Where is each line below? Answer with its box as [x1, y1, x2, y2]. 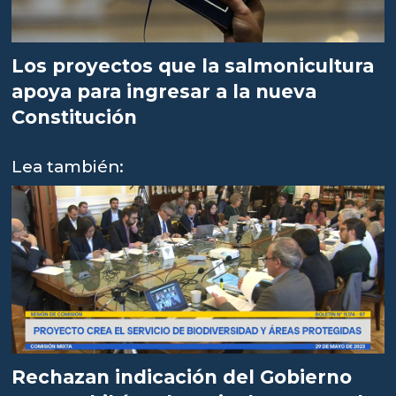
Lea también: [11, 156, 125, 178]
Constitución [11, 106, 138, 129]
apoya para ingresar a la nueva [11, 80, 317, 103]
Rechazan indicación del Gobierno [11, 366, 353, 389]
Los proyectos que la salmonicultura [11, 55, 375, 78]
